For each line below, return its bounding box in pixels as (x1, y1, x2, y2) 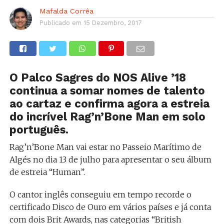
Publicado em (39, 18, 81, 26)
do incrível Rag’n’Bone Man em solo (9, 109, 205, 123)
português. (9, 122, 68, 136)
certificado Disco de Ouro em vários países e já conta (9, 201, 211, 212)
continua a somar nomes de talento (9, 83, 205, 97)
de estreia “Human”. (9, 166, 85, 177)
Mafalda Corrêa (39, 6, 93, 15)
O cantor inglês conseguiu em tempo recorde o (9, 189, 191, 199)
